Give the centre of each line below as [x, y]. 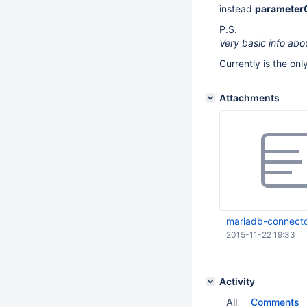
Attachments [249, 98]
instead [237, 9]
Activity [237, 281]
